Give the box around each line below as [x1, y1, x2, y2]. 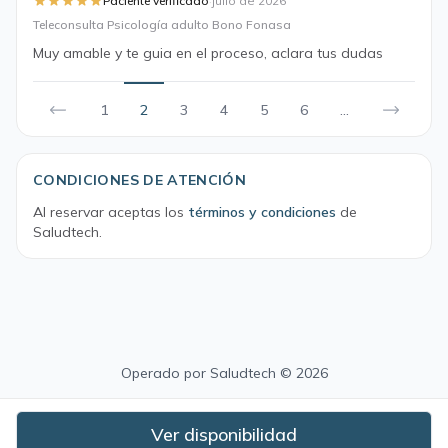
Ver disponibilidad [151, 423, 297, 446]
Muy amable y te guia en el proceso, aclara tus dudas [33, 44, 383, 62]
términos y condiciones [188, 203, 336, 221]
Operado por [120, 364, 210, 382]
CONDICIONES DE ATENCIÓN [33, 171, 247, 189]
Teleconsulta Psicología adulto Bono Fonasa [33, 17, 291, 32]
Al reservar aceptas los [33, 203, 188, 221]
